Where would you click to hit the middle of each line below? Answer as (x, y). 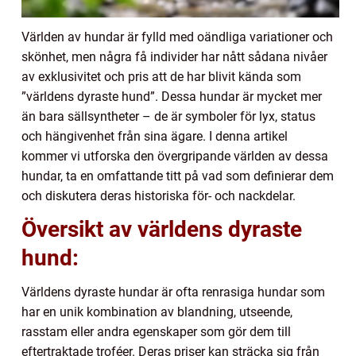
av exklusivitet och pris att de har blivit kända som (161, 77)
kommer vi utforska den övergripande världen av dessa (175, 157)
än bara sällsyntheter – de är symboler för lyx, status (168, 117)
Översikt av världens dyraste (162, 230)
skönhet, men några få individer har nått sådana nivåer (174, 57)
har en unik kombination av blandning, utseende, (157, 312)
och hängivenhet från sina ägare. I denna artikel (155, 137)
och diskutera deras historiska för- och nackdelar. (159, 196)
